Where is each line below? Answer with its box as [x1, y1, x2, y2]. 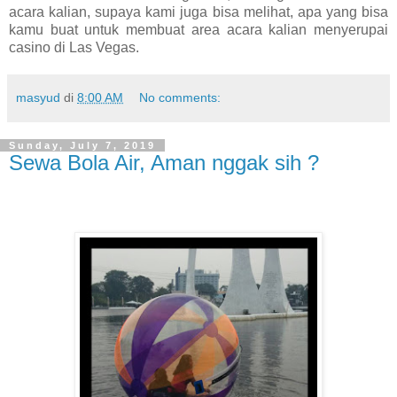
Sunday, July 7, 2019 [9, 139, 156, 151]
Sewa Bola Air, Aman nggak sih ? [9, 150, 319, 175]
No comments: [139, 90, 222, 105]
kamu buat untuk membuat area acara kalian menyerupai [9, 21, 388, 37]
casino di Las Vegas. [9, 39, 143, 55]
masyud [16, 90, 60, 105]
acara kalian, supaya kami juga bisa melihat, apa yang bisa [9, 4, 388, 19]
